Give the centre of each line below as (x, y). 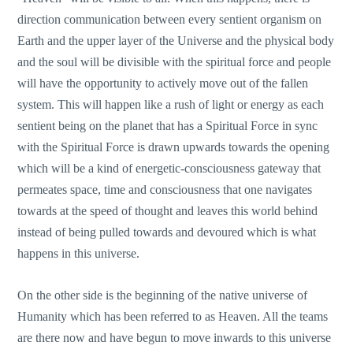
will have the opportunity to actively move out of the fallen (163, 83)
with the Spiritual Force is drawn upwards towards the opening (174, 147)
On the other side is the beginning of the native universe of (163, 295)
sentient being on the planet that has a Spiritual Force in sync (168, 125)
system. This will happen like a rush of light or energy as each (171, 104)
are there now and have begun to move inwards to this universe (175, 337)
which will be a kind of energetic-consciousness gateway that (169, 168)
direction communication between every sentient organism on (170, 19)
